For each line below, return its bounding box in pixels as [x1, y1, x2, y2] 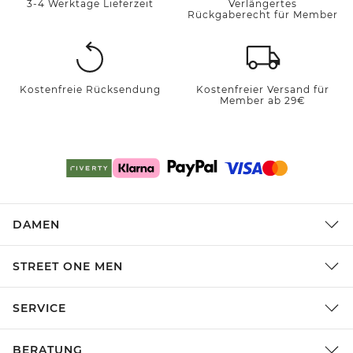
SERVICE [13, 300, 66, 315]
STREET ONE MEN [13, 258, 123, 273]
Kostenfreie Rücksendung [19, 84, 161, 96]
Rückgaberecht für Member [188, 9, 339, 21]
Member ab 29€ [220, 95, 307, 107]
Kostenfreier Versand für [196, 84, 330, 96]
